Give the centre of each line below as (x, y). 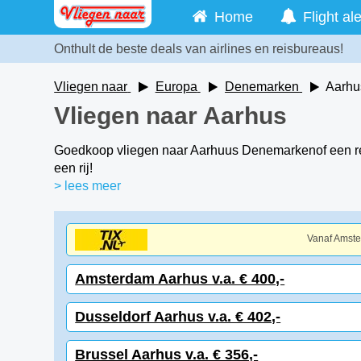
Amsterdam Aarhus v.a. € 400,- (180, 279)
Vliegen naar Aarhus (171, 116)
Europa (176, 87)
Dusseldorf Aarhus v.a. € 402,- (178, 317)
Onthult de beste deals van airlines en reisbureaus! (199, 49)
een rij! (74, 168)
